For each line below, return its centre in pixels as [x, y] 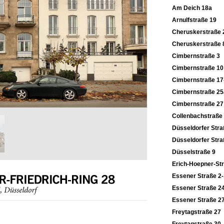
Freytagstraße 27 [196, 212]
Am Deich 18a [192, 8]
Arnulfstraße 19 [194, 20]
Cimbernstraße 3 [196, 56]
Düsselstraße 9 [194, 152]
